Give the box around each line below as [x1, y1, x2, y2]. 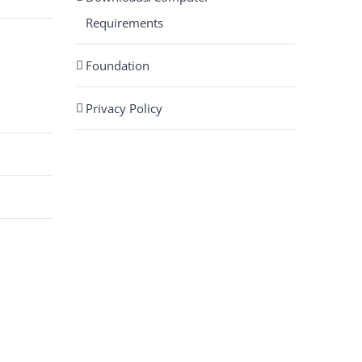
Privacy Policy [85, 100, 162, 116]
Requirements [85, 15, 163, 31]
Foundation [85, 57, 149, 74]
